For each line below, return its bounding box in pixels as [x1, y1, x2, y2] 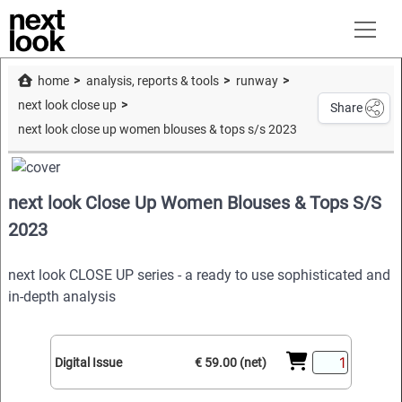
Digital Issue [54, 354, 122, 370]
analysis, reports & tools [85, 74, 219, 90]
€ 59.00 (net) [194, 354, 267, 370]
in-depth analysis [8, 288, 116, 306]
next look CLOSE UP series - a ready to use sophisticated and [8, 267, 390, 284]
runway [236, 74, 279, 90]
